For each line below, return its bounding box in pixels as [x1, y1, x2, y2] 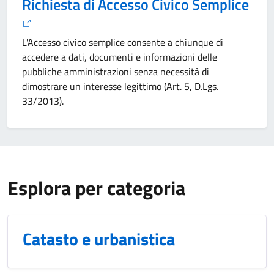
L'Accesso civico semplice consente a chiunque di [22, 35, 223, 50]
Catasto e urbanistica [23, 226, 175, 252]
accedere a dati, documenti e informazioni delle [22, 50, 217, 64]
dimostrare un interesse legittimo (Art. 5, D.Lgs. [22, 79, 218, 94]
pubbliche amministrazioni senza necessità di [22, 64, 209, 79]
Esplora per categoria [7, 173, 185, 202]
